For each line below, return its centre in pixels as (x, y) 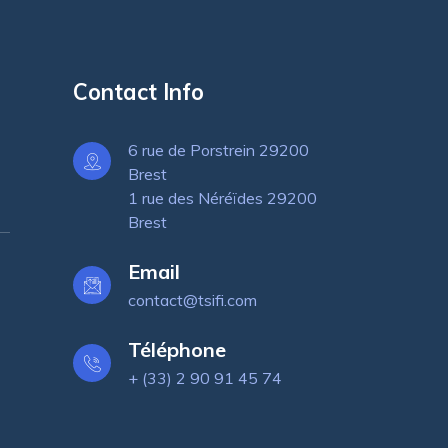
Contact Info (139, 92)
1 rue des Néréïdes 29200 (223, 198)
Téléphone (177, 350)
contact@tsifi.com (193, 300)
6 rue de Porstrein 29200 (219, 150)
